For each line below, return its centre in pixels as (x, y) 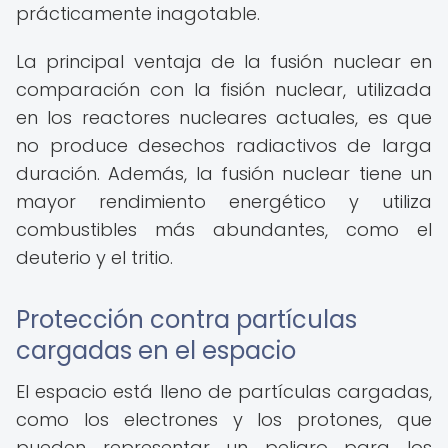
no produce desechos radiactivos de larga (224, 145)
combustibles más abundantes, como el (224, 229)
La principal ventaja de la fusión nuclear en (224, 61)
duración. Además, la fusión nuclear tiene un (224, 173)
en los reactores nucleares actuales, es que (224, 117)
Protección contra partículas (186, 319)
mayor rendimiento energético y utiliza (224, 201)
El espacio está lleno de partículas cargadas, (224, 391)
